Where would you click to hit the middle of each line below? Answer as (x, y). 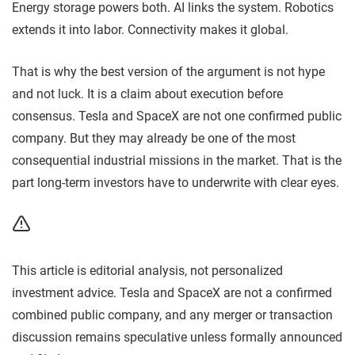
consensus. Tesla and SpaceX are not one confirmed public (177, 116)
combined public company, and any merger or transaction (172, 315)
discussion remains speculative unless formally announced (177, 337)
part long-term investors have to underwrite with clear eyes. (176, 182)
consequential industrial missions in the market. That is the (177, 160)
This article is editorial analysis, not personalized (147, 270)
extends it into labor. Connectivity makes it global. (150, 29)
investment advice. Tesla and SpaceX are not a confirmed (172, 292)
